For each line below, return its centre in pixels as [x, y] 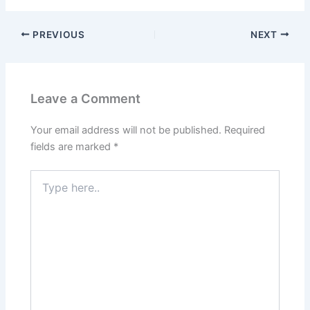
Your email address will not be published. [126, 130]
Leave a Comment [86, 99]
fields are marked [72, 146]
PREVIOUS [57, 34]
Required [245, 130]
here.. [43, 190]
